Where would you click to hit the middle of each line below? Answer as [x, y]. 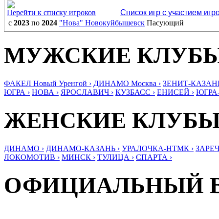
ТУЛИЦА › [116, 157]
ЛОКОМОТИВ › [32, 157]
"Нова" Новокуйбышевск [102, 23]
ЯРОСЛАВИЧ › [87, 92]
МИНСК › [78, 157]
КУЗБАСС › [135, 92]
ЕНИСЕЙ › [175, 92]
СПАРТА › [154, 157]
